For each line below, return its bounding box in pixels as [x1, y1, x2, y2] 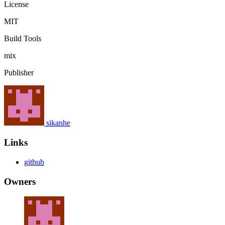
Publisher [4, 68, 34, 77]
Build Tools [4, 34, 41, 43]
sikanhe [46, 119, 70, 128]
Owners [4, 176, 36, 187]
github [24, 157, 44, 166]
